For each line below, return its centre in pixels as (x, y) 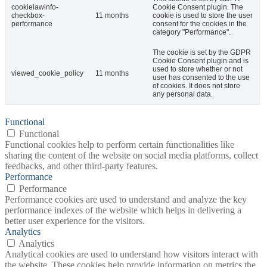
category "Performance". (192, 32)
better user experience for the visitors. (75, 221)
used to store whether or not (198, 69)
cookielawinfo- (35, 7)
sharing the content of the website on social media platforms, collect (131, 156)
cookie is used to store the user (203, 16)
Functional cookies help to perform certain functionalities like (119, 145)
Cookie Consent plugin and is (201, 61)
